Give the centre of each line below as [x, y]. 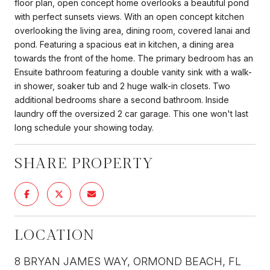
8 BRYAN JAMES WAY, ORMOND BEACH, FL [128, 261]
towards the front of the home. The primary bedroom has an [134, 58]
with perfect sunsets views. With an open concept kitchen [129, 16]
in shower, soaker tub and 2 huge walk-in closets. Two [122, 86]
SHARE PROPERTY [84, 163]
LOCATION [55, 234]
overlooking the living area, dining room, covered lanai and [132, 30]
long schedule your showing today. [84, 127]
